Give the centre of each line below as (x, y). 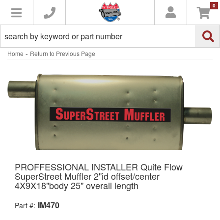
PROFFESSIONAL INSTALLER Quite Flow (99, 166)
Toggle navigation (56, 11)
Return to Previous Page (63, 53)
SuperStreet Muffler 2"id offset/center (87, 176)
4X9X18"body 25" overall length (77, 185)
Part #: (25, 205)
